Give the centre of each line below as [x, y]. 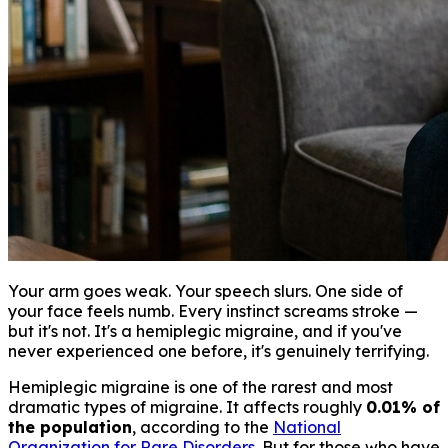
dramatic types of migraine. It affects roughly [187, 406]
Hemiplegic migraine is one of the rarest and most [200, 386]
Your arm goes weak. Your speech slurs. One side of [205, 290]
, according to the [202, 426]
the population [70, 426]
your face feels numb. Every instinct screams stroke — [213, 310]
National [307, 426]
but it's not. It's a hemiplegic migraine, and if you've [205, 330]
